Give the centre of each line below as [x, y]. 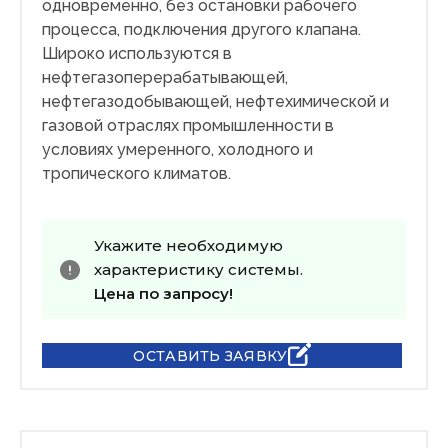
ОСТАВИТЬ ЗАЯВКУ [210, 355]
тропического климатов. [136, 174]
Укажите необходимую [188, 246]
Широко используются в [137, 54]
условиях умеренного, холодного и [177, 150]
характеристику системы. [198, 270]
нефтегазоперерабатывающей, [165, 78]
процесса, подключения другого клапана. [201, 30]
